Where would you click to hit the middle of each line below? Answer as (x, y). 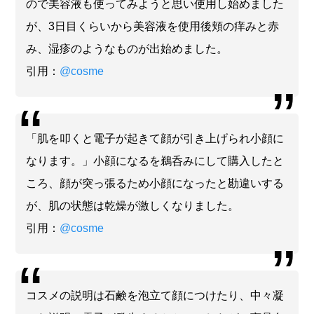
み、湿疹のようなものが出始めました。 (127, 48)
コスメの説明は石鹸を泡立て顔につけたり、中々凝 (155, 295)
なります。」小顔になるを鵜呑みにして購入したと (155, 161)
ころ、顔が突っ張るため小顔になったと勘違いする (155, 183)
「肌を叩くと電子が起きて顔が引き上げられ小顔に (155, 138)
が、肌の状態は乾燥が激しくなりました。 (133, 205)
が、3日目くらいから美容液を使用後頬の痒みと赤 (153, 26)
